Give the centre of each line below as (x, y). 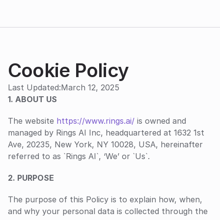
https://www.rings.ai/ (96, 121)
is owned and (160, 121)
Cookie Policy (68, 70)
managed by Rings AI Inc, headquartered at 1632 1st (106, 133)
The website (32, 121)
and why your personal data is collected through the (108, 211)
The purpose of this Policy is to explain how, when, (105, 199)
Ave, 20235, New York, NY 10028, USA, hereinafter (105, 144)
